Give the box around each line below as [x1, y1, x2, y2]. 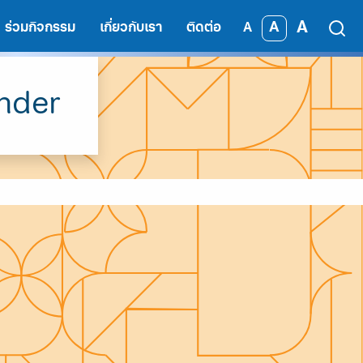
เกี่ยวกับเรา [100, 22, 162, 35]
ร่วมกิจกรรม [5, 22, 75, 35]
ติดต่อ [186, 22, 221, 35]
